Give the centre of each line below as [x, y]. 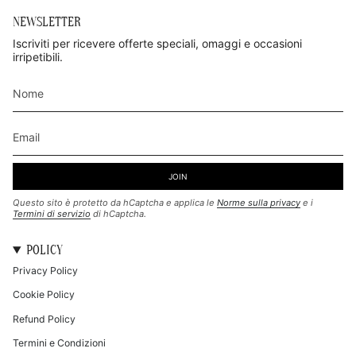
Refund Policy [44, 319]
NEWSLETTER [47, 22]
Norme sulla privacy [259, 203]
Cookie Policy [44, 295]
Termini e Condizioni [59, 342]
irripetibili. [38, 56]
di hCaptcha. [118, 214]
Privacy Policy [45, 271]
